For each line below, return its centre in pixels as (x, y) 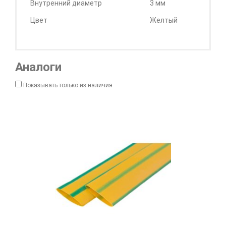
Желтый (164, 20)
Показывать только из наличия (67, 85)
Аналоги (38, 67)
